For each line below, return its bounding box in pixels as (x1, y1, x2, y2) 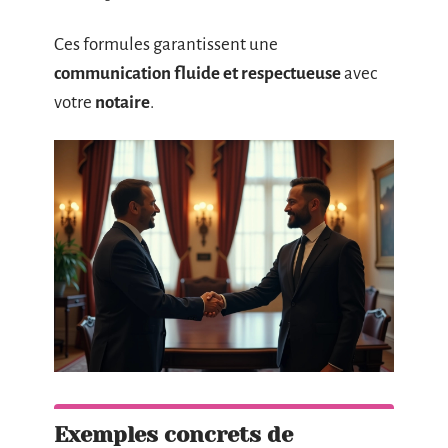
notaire (95, 93, 150, 112)
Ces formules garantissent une (54, 35, 278, 54)
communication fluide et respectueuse (54, 64, 341, 83)
